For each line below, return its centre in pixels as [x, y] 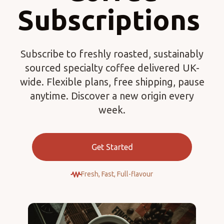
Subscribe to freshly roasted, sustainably [112, 54]
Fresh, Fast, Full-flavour [117, 174]
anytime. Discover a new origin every [112, 96]
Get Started [112, 147]
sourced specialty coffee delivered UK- [112, 68]
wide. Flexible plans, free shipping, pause [112, 82]
